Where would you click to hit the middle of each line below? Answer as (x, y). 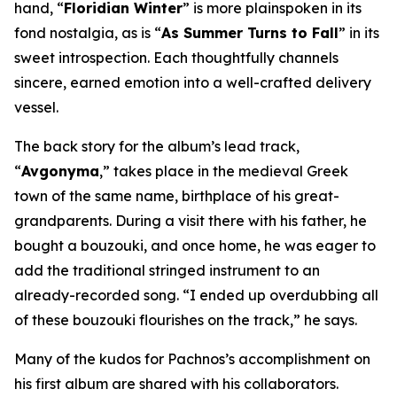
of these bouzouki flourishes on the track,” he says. (186, 320)
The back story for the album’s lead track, (157, 146)
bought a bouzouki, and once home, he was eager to (195, 245)
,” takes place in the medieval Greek (224, 171)
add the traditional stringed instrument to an (167, 270)
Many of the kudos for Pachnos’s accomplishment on (192, 359)
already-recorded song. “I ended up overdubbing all (196, 295)
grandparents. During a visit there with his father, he (191, 221)
